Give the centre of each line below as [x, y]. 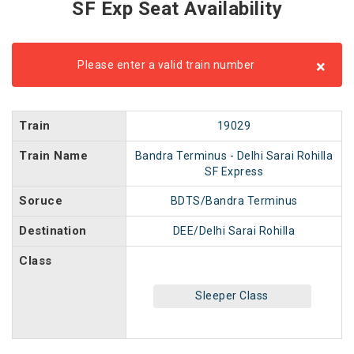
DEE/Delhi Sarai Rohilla [234, 231]
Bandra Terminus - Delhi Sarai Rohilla [234, 156]
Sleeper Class [232, 296]
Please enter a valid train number [166, 65]
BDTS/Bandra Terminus [234, 201]
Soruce [41, 201]
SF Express [234, 171]
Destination [53, 231]
